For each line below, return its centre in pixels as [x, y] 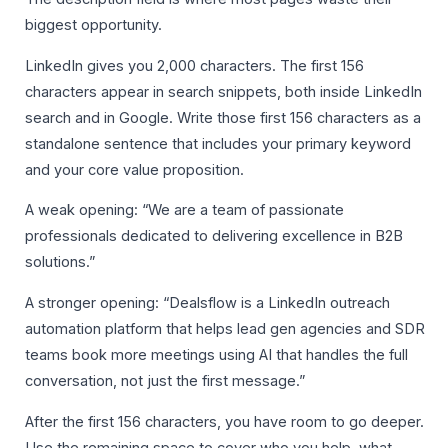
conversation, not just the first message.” [165, 381]
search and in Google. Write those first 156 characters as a [223, 117]
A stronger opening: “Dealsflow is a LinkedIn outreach [207, 303]
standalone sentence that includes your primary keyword [218, 143]
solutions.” [60, 262]
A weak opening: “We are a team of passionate [184, 210]
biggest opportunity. [93, 25]
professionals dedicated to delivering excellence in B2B [214, 236]
